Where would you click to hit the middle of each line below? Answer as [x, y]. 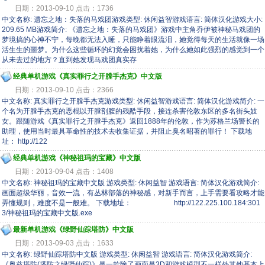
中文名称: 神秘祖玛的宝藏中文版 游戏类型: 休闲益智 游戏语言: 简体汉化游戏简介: [130, 183]
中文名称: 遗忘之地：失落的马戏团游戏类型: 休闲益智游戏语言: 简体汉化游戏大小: [132, 20]
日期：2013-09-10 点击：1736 [64, 8]
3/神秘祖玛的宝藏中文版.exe [47, 213]
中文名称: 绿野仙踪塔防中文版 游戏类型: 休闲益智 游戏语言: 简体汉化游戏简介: [127, 254]
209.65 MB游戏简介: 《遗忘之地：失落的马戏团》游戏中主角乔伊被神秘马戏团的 [131, 30]
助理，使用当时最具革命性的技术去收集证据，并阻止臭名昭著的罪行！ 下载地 [127, 131]
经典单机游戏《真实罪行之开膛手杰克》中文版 [88, 76]
